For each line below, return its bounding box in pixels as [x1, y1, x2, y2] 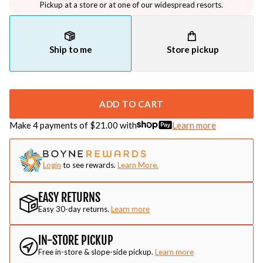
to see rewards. [63, 160, 116, 170]
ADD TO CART [99, 98, 164, 109]
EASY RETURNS [38, 190, 100, 205]
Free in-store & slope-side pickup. [38, 247, 153, 257]
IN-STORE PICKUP [38, 233, 113, 248]
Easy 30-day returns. [38, 204, 109, 214]
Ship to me [49, 44, 92, 55]
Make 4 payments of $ [9, 120, 95, 130]
